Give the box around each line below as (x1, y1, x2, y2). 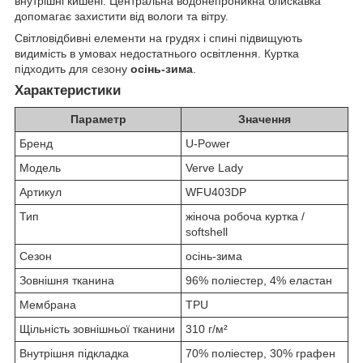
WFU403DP (186, 186, 246, 199)
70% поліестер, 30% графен (186, 347, 335, 361)
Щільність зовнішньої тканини (19, 322, 175, 336)
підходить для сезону (15, 62, 130, 75)
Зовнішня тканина (19, 274, 114, 288)
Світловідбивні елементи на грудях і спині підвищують (15, 31, 302, 45)
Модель (19, 161, 61, 175)
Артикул (19, 186, 62, 199)
